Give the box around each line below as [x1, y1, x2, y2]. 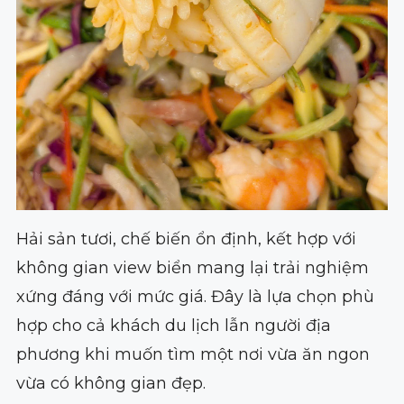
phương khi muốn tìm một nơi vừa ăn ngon [15, 344, 370, 365]
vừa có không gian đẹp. [15, 373, 206, 394]
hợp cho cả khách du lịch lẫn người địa [15, 316, 331, 336]
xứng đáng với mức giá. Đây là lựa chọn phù [15, 287, 374, 308]
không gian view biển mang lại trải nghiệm [15, 258, 369, 279]
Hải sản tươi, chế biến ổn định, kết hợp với [15, 229, 356, 250]
